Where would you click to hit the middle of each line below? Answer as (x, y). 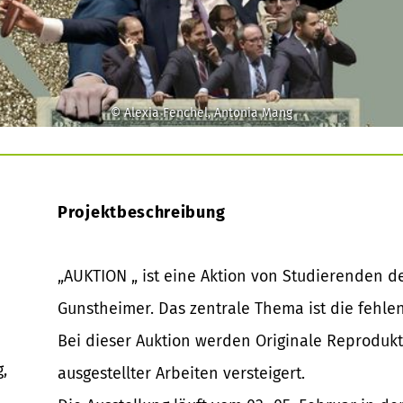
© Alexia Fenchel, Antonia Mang (201, 112)
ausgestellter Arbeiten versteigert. (181, 373)
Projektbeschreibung (142, 212)
